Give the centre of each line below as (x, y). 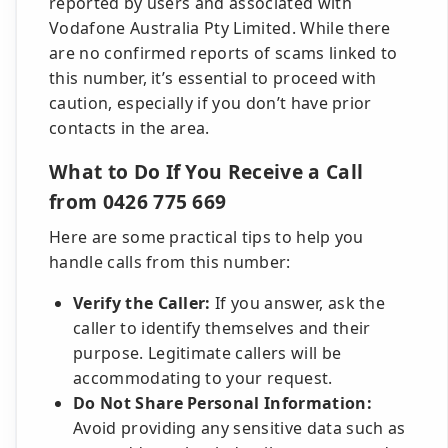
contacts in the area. (129, 128)
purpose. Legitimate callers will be (207, 353)
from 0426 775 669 (138, 201)
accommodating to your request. (203, 378)
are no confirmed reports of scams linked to (223, 53)
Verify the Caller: (142, 303)
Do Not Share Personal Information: (222, 403)
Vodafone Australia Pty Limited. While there (220, 28)
